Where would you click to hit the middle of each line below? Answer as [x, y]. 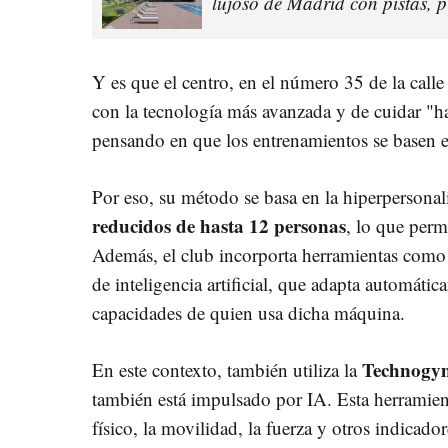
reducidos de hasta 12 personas [219, 225]
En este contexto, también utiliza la [224, 369]
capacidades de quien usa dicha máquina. [248, 312]
